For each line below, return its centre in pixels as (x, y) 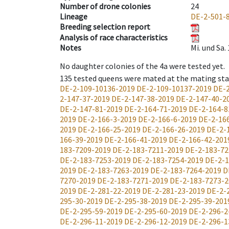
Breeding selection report (105, 27)
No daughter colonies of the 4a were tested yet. (142, 66)
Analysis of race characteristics (114, 37)
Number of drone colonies (105, 6)
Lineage (74, 17)
